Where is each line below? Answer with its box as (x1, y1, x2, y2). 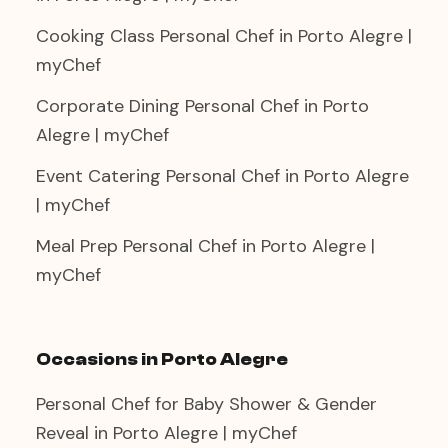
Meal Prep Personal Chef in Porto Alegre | (36, 234, 375, 258)
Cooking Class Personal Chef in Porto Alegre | (36, 24, 412, 48)
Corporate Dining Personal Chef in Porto (36, 94, 369, 118)
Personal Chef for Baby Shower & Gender (36, 392, 377, 416)
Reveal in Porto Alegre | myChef (36, 421, 297, 445)
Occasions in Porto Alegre (36, 349, 288, 370)
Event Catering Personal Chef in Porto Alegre (36, 164, 409, 188)
